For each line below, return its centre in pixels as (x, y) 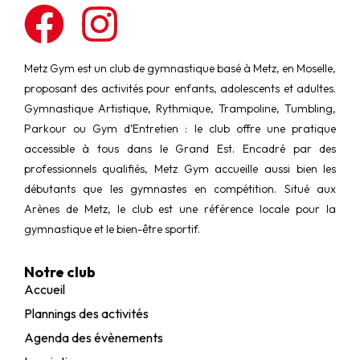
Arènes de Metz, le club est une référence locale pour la (180, 209)
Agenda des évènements (93, 338)
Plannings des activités (86, 314)
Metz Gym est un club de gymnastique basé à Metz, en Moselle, (180, 68)
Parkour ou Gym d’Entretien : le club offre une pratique (180, 128)
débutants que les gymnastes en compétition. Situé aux (180, 188)
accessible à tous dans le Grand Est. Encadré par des (180, 148)
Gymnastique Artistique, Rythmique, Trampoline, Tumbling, (180, 108)
